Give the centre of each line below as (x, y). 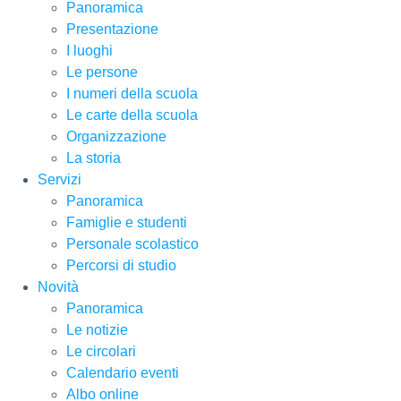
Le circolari (101, 352)
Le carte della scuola (132, 115)
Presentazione (112, 30)
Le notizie (97, 330)
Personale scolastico (132, 244)
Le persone (102, 73)
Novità (58, 287)
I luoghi (90, 51)
